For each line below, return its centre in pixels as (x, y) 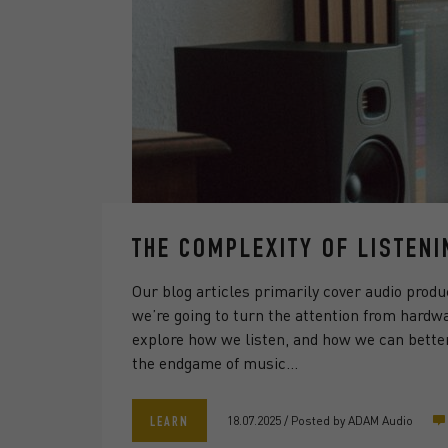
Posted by (318, 420)
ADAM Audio (380, 420)
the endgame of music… (215, 362)
